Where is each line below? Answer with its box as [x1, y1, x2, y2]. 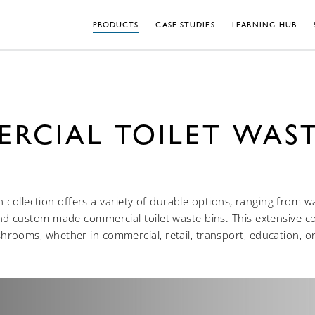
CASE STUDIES [155, 20, 215, 30]
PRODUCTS [92, 20, 139, 30]
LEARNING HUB [231, 20, 297, 30]
